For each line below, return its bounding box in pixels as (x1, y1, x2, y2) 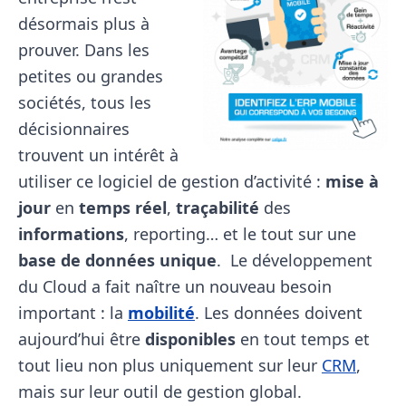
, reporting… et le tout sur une (124, 223, 356, 245)
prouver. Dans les (18, 39, 150, 61)
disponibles (145, 328, 236, 350)
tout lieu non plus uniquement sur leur (18, 354, 322, 376)
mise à (325, 170, 379, 192)
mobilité (128, 302, 195, 324)
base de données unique (18, 249, 217, 271)
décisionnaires (18, 118, 130, 140)
